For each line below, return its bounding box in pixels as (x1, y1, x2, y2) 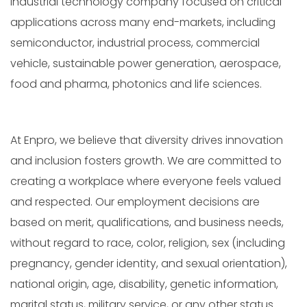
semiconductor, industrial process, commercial (10, 34, 260, 51)
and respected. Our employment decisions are (10, 194, 260, 210)
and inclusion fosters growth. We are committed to (10, 153, 282, 169)
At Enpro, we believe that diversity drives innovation (10, 132, 283, 149)
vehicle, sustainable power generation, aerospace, (10, 55, 281, 71)
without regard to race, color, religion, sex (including (10, 235, 285, 251)
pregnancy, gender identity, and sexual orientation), (10, 256, 287, 272)
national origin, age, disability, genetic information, (10, 276, 278, 293)
